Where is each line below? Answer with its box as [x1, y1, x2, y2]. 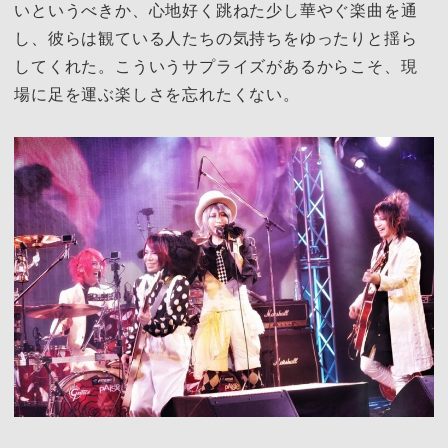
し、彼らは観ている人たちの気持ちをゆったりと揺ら [14, 27, 418, 50]
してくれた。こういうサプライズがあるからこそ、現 [14, 55, 418, 78]
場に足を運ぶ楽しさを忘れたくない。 [14, 83, 300, 106]
